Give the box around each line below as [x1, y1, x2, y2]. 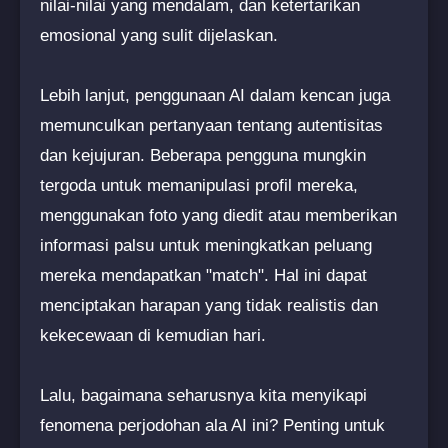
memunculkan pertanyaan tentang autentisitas [40, 115, 383, 135]
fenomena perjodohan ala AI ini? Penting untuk [40, 415, 385, 435]
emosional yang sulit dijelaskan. [40, 25, 278, 45]
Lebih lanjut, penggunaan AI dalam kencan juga [40, 85, 390, 105]
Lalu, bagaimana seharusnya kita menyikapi [40, 385, 367, 405]
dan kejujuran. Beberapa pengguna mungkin [40, 145, 366, 165]
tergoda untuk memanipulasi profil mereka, [40, 175, 358, 195]
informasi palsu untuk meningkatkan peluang [40, 235, 372, 255]
